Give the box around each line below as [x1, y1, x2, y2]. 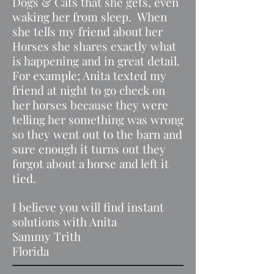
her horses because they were [12, 97, 168, 113]
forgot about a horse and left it [12, 155, 169, 171]
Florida [12, 243, 49, 259]
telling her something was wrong [12, 111, 183, 127]
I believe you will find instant [12, 199, 164, 215]
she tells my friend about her [12, 23, 163, 39]
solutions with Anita [12, 213, 117, 229]
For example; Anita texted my [12, 67, 166, 83]
